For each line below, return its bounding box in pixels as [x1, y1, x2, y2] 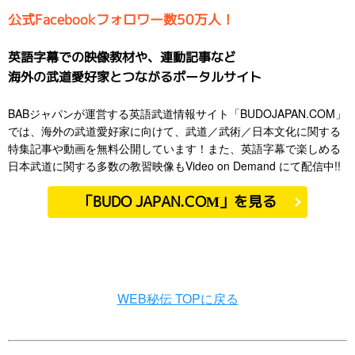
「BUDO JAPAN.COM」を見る [78, 191, 277, 212]
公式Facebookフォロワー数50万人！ [8, 10, 235, 29]
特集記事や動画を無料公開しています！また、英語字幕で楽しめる [8, 139, 341, 156]
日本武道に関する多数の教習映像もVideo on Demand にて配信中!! [8, 157, 341, 174]
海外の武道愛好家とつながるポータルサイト [8, 67, 261, 86]
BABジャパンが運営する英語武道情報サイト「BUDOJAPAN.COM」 [8, 105, 346, 121]
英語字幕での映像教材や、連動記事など [8, 48, 236, 66]
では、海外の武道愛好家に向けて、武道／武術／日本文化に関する [8, 122, 341, 139]
